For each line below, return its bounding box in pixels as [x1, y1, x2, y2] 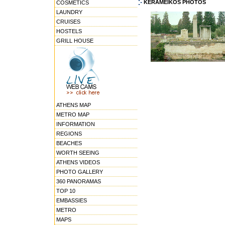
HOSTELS [56, 28, 82, 34]
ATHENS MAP [56, 102, 91, 108]
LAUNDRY [56, 9, 82, 15]
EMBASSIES [56, 197, 87, 203]
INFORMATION [56, 121, 95, 127]
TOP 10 [56, 188, 75, 194]
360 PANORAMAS [56, 178, 101, 184]
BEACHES [56, 140, 82, 146]
